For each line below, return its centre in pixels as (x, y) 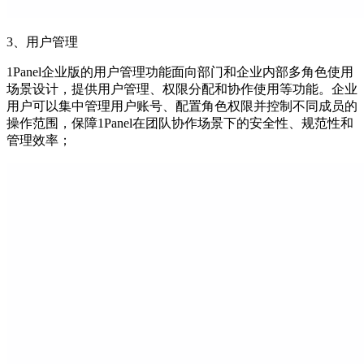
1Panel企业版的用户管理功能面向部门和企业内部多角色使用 (180, 71)
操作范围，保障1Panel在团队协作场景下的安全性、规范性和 (180, 123)
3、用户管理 (42, 41)
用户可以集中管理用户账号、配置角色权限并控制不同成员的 (182, 106)
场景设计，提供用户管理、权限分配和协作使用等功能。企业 (182, 89)
